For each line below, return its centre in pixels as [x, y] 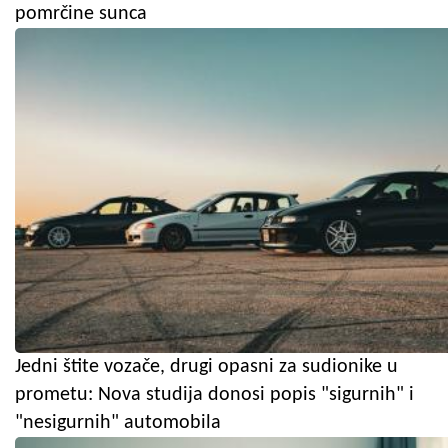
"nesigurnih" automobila [118, 422]
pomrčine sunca [81, 13]
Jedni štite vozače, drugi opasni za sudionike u [206, 366]
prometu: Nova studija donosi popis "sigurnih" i [214, 394]
